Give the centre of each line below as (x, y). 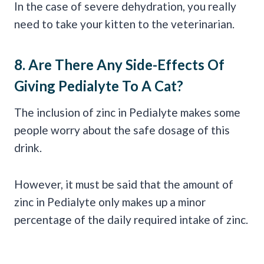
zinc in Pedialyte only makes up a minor (110, 202)
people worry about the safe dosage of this (122, 130)
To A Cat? (151, 85)
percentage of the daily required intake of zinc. (131, 219)
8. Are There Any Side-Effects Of (119, 64)
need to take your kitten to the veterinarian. (124, 24)
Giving (36, 85)
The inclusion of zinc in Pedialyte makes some (127, 112)
